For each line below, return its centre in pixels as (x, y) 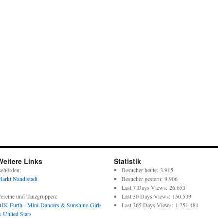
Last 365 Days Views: (148, 205)
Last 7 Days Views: (145, 187)
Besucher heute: (141, 170)
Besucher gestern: (143, 179)
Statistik (127, 161)
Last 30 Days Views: (147, 196)
